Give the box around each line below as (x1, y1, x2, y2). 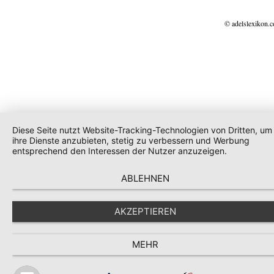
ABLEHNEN (121, 172, 169, 184)
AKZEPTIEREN (114, 206, 176, 217)
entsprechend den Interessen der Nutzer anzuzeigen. (12, 146, 227, 156)
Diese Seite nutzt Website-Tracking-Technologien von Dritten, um (12, 125, 272, 135)
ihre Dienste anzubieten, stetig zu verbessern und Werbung (12, 135, 250, 146)
